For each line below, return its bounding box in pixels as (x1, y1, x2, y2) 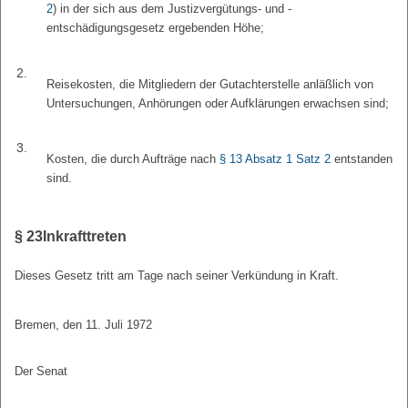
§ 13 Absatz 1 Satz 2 (219, 152, 331, 167)
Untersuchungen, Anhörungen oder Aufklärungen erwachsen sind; (46, 96, 390, 110)
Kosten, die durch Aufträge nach (46, 152, 220, 167)
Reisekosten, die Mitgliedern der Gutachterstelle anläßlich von (46, 76, 374, 91)
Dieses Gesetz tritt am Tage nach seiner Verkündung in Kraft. (15, 269, 339, 283)
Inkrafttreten (43, 229, 127, 245)
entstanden (331, 152, 393, 167)
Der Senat (15, 364, 67, 379)
